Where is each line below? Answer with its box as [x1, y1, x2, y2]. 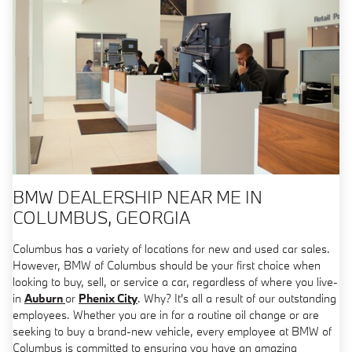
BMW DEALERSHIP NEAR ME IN [13, 185, 262, 208]
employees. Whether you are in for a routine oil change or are [13, 306, 319, 322]
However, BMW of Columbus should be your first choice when [13, 257, 321, 273]
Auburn [24, 290, 65, 306]
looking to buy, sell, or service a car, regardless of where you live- [13, 273, 338, 289]
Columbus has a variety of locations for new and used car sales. [13, 240, 330, 256]
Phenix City [79, 290, 137, 306]
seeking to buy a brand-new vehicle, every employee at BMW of [13, 323, 332, 339]
